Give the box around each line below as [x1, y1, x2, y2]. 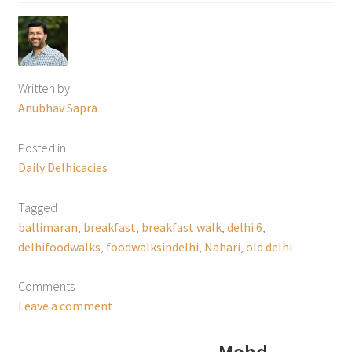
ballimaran [17, 218, 78, 235]
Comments [17, 278, 75, 295]
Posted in [17, 139, 66, 156]
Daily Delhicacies [17, 159, 108, 175]
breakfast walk [141, 218, 222, 235]
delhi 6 [226, 218, 262, 235]
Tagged [17, 199, 57, 215]
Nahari [203, 238, 240, 255]
